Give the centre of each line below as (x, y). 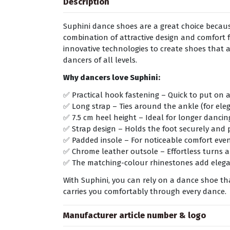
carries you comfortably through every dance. (145, 191)
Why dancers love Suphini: (112, 77)
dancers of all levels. (100, 60)
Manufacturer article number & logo (135, 215)
